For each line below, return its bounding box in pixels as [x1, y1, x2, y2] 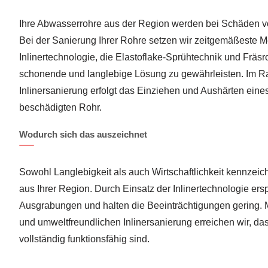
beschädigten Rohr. [19, 102, 102, 113]
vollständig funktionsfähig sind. [19, 234, 150, 245]
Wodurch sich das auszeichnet [19, 129, 147, 140]
